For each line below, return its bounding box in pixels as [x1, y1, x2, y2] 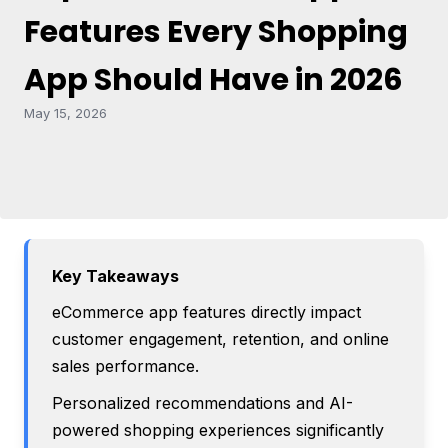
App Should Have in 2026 [24, 58, 403, 101]
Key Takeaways [52, 265, 179, 286]
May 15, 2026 [24, 104, 107, 121]
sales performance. [52, 356, 199, 377]
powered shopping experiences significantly [52, 420, 384, 441]
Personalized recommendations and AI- [52, 393, 353, 414]
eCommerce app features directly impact [52, 302, 361, 323]
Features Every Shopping [24, 10, 408, 53]
